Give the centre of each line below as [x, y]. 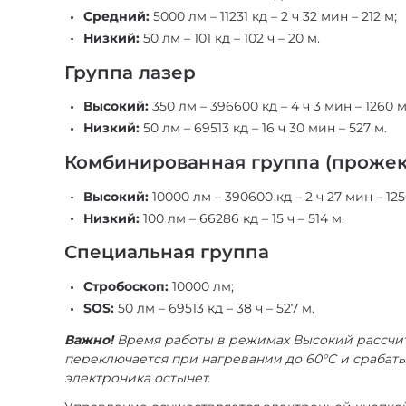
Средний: [117, 16]
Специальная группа [167, 252]
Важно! [89, 339]
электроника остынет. [138, 377]
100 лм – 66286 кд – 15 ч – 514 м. [242, 218]
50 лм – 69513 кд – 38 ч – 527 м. [215, 308]
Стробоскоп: [126, 287]
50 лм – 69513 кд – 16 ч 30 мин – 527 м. [264, 128]
